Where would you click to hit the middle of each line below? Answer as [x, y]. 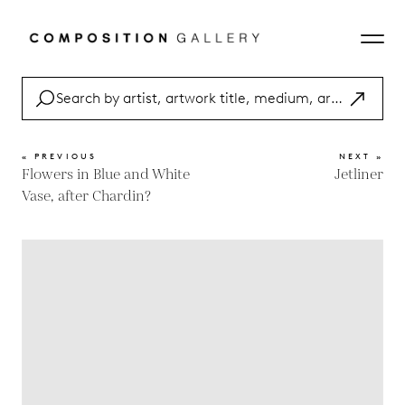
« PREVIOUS [60, 156]
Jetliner [359, 175]
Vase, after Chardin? [86, 197]
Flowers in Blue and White [106, 175]
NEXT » [361, 156]
